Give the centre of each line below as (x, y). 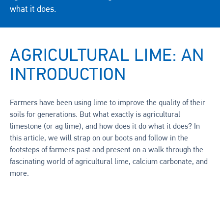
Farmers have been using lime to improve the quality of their (108, 103)
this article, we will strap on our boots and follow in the (99, 138)
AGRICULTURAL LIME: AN (107, 56)
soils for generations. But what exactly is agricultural (95, 115)
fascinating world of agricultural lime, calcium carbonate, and (109, 162)
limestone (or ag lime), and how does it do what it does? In (105, 127)
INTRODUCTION (68, 76)
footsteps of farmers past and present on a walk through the (107, 150)
